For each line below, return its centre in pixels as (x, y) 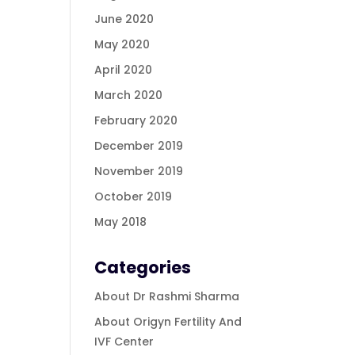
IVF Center (124, 342)
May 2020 (122, 45)
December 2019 (139, 146)
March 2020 (129, 95)
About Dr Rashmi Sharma (167, 297)
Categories (143, 268)
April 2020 (124, 70)
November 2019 (139, 172)
